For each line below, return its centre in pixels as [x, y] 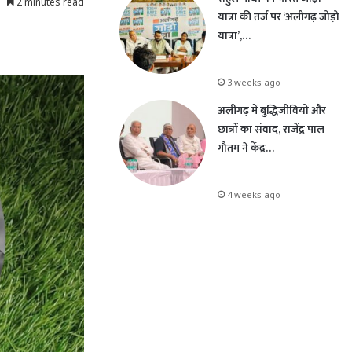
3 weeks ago [254, 82]
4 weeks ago [254, 194]
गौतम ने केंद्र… [246, 148]
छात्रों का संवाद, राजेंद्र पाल [271, 129]
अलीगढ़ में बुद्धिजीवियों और [272, 110]
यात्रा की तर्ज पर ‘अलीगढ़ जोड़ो [279, 17]
